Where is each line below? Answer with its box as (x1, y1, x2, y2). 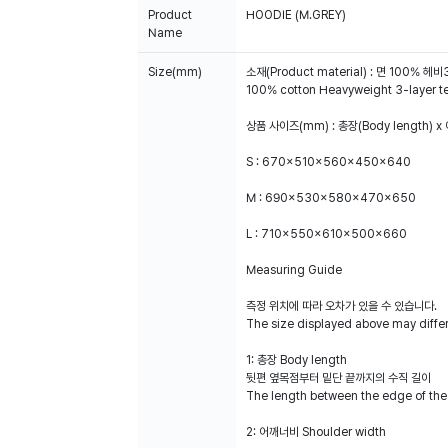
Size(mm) (148, 65, 202, 79)
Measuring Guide (246, 263, 342, 277)
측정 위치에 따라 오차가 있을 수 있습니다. (246, 299, 437, 313)
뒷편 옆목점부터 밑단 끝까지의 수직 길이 (246, 371, 431, 385)
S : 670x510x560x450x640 (246, 155, 411, 169)
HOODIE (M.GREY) (246, 8, 346, 22)
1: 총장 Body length (246, 353, 347, 367)
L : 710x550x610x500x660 (246, 227, 407, 241)
